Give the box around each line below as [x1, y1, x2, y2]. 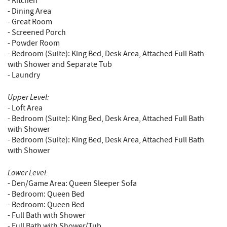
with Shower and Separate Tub [8, 59, 112, 70]
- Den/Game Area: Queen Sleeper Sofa [8, 178, 137, 189]
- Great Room [8, 17, 52, 27]
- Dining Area [8, 6, 51, 17]
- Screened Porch [8, 27, 66, 38]
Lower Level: [8, 167, 48, 178]
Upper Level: [8, 92, 49, 103]
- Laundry [8, 70, 40, 81]
